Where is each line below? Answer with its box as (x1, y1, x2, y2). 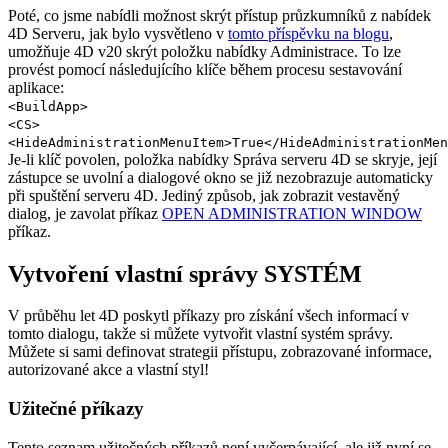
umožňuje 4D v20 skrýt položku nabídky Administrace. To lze (8, 42, 401, 60)
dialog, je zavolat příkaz (8, 204, 162, 222)
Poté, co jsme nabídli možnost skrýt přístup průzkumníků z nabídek (8, 6, 431, 24)
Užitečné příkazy (8, 398, 144, 420)
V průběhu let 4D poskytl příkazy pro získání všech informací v (8, 307, 409, 325)
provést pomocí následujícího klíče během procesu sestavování (8, 60, 402, 78)
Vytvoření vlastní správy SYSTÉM (8, 260, 362, 287)
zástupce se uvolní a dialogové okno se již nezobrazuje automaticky (8, 168, 433, 186)
